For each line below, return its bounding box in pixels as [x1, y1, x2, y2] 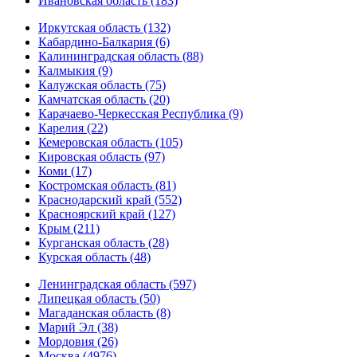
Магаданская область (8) [38, 306, 171, 320]
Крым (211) [38, 222, 100, 235]
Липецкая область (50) [38, 292, 160, 305]
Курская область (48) [38, 250, 151, 264]
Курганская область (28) [38, 236, 169, 249]
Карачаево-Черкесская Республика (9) [38, 107, 243, 120]
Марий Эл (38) [38, 320, 118, 334]
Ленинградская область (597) [38, 277, 196, 291]
